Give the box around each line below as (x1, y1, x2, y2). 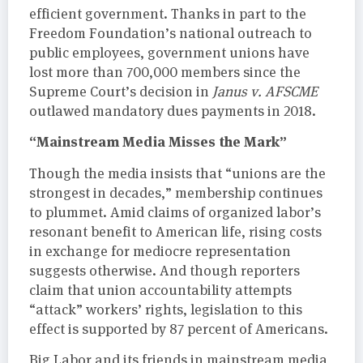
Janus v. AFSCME (212, 83, 318, 100)
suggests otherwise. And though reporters (29, 262, 300, 279)
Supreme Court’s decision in (29, 83, 212, 100)
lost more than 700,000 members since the (29, 63, 301, 80)
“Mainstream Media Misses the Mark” (29, 133, 287, 151)
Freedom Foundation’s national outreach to (29, 24, 312, 41)
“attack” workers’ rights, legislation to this (29, 301, 302, 318)
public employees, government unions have (29, 44, 310, 61)
